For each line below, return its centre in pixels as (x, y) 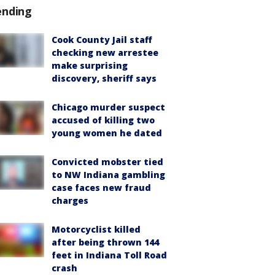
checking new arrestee (105, 52)
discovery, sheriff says (104, 78)
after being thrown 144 (105, 242)
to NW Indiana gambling (108, 175)
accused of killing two (103, 120)
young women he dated (107, 133)
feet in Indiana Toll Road (109, 255)
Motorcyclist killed (96, 229)
